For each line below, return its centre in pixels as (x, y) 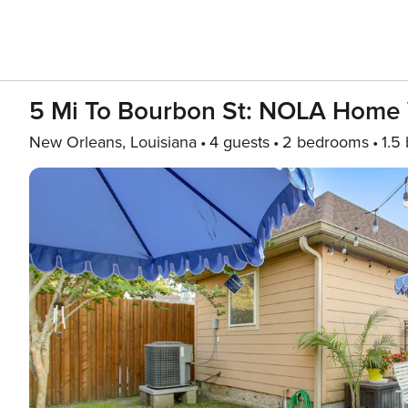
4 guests (240, 142)
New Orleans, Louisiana (113, 142)
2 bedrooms (326, 142)
